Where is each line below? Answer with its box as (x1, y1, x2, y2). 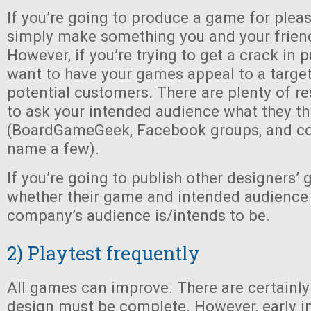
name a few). (7, 140, 99, 158)
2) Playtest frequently (7, 241, 200, 265)
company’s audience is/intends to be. (7, 206, 270, 224)
